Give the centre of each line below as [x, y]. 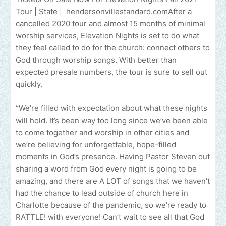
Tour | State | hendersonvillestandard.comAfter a [104, 12]
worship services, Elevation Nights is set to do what [107, 36]
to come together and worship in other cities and [102, 133]
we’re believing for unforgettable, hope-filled [96, 145]
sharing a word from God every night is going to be [106, 169]
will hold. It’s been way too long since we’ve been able [112, 121]
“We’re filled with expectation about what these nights [111, 108]
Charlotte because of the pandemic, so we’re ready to [111, 205]
